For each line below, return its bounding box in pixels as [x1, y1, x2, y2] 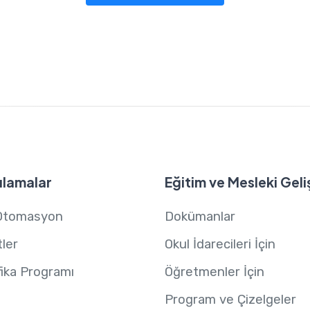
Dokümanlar [164, 209, 235, 225]
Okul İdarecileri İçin [164, 237, 275, 253]
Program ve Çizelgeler [164, 292, 296, 308]
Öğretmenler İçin [164, 264, 264, 280]
